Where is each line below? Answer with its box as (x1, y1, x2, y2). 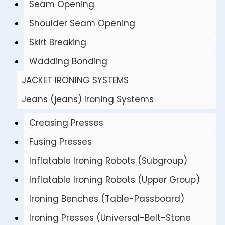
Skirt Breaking (29, 36, 86, 49)
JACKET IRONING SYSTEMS (22, 74, 129, 87)
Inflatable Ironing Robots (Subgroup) (29, 155, 187, 167)
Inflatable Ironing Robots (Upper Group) (29, 174, 200, 186)
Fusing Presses (29, 136, 92, 148)
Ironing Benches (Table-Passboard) (29, 193, 184, 205)
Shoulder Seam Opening (29, 17, 135, 30)
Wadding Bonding (29, 55, 107, 68)
